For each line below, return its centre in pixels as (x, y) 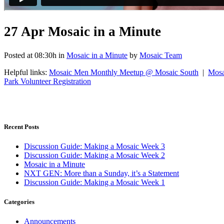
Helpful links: (26, 72)
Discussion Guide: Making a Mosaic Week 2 (94, 155)
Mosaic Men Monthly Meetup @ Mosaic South (124, 72)
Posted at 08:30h (30, 55)
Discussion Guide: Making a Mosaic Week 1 (94, 182)
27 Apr (24, 32)
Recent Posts (21, 126)
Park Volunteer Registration (47, 81)
